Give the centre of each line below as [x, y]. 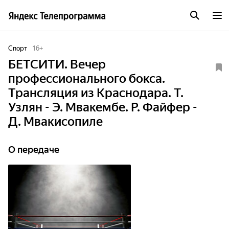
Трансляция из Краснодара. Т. [96, 93]
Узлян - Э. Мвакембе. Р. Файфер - [103, 107]
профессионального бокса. [87, 79]
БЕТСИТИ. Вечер [57, 64]
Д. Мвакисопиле [55, 122]
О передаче [34, 150]
